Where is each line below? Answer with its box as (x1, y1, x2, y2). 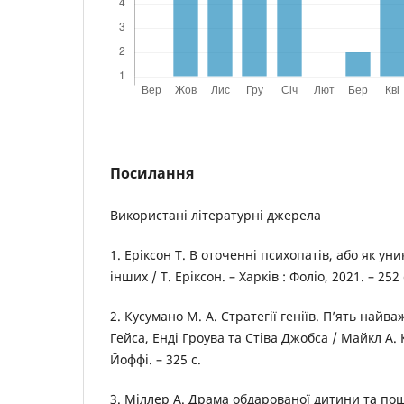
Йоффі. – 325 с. (110, 351, 201, 369)
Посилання (110, 162, 194, 183)
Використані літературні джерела (110, 206, 321, 224)
